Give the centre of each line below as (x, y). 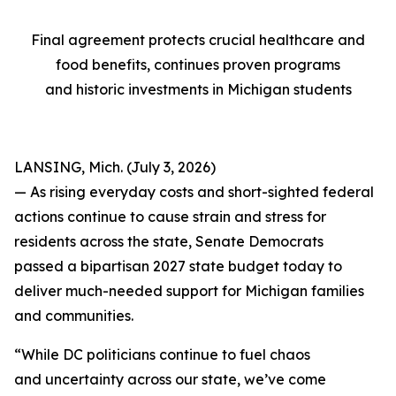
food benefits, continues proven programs (198, 65)
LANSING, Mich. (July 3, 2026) (115, 167)
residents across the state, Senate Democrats (169, 241)
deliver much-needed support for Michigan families (189, 291)
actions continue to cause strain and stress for (170, 217)
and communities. (74, 316)
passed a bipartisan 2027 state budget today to (178, 266)
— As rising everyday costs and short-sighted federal (194, 192)
